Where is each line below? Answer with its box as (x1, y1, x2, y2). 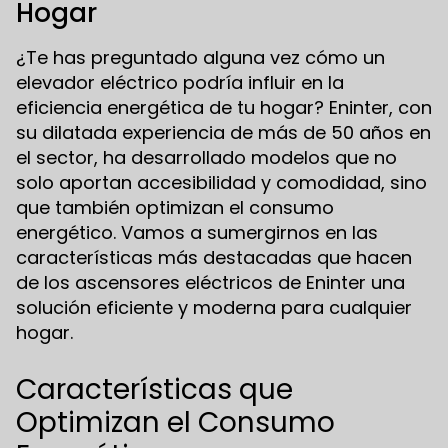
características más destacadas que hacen (16, 245, 412, 271)
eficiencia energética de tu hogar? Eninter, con (16, 95, 432, 121)
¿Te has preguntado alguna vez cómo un (16, 45, 385, 71)
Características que (16, 370, 293, 410)
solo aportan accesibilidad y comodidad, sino (16, 170, 427, 196)
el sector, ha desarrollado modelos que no (16, 145, 397, 171)
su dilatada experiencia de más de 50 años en (16, 120, 431, 146)
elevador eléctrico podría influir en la (16, 70, 344, 96)
